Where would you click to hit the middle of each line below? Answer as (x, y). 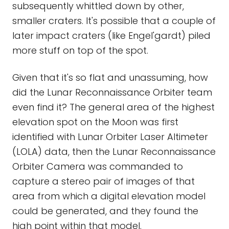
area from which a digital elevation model (109, 196)
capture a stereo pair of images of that (104, 181)
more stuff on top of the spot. (80, 50)
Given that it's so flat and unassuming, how (110, 77)
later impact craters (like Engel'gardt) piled (111, 36)
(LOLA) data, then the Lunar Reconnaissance (114, 152)
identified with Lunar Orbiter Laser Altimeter (110, 137)
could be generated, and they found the (105, 211)
